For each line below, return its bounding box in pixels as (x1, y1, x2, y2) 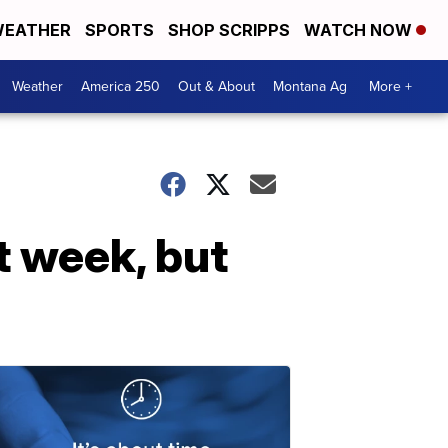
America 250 (81, 76, 160, 97)
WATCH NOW (304, 20, 416, 40)
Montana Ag (273, 76, 347, 97)
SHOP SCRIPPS (168, 20, 290, 40)
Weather (12, 76, 63, 97)
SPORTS (85, 20, 154, 40)
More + (369, 76, 412, 97)
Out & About (178, 76, 255, 97)
